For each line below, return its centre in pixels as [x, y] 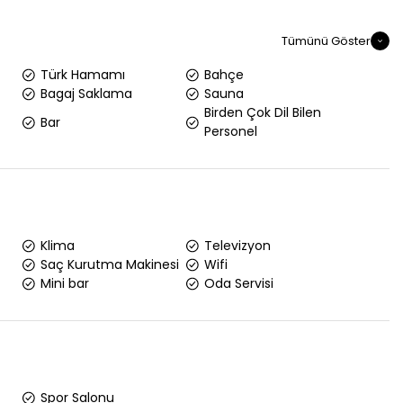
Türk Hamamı [82, 75]
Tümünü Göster [326, 40]
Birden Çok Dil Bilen [263, 112]
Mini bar [64, 283]
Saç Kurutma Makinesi [109, 264]
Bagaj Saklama [86, 94]
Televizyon [238, 246]
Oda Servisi [239, 283]
